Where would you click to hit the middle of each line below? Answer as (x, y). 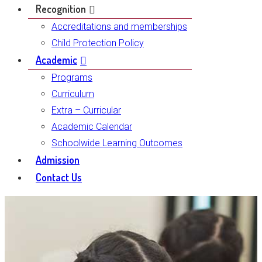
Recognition (61, 9)
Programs (72, 77)
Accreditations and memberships (119, 27)
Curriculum (73, 94)
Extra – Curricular (86, 110)
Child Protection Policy (98, 43)
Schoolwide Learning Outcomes (117, 143)
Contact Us (59, 177)
